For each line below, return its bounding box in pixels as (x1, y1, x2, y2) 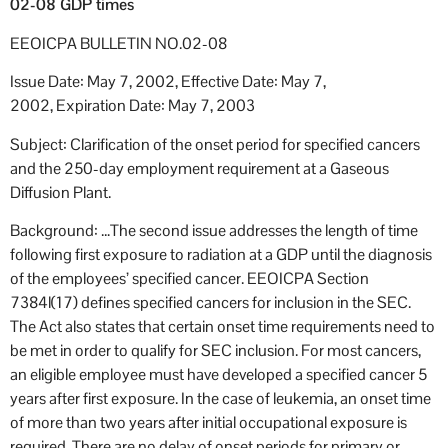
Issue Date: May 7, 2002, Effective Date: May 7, (10, 71, 326, 93)
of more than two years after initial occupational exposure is (10, 412, 407, 434)
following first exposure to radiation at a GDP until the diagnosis (10, 244, 432, 266)
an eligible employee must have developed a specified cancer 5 (10, 364, 427, 386)
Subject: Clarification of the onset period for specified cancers (10, 133, 420, 155)
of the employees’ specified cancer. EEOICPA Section (10, 268, 369, 290)
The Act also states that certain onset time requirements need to (10, 316, 435, 338)
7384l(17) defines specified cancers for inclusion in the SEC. (10, 292, 411, 314)
